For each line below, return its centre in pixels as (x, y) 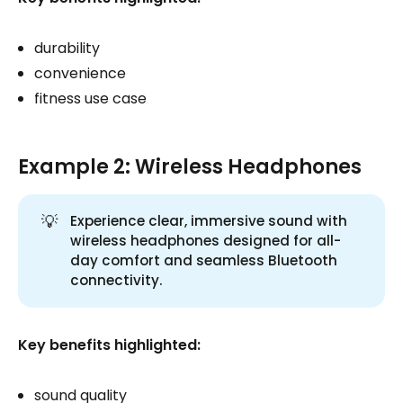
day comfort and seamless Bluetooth (204, 260)
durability (67, 48)
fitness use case (90, 98)
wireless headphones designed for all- (206, 240)
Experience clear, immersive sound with (209, 220)
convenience (80, 73)
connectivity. (116, 280)
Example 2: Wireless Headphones (190, 166)
